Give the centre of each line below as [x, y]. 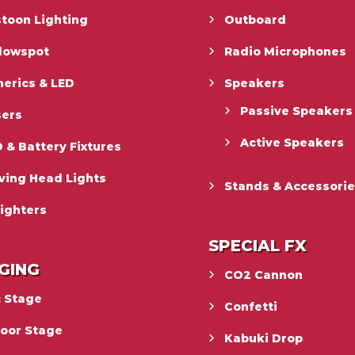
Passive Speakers [297, 111]
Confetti [251, 306]
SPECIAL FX [258, 245]
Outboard [256, 19]
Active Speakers [292, 142]
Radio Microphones [286, 51]
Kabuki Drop [264, 338]
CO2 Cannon [264, 275]
